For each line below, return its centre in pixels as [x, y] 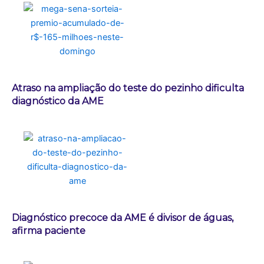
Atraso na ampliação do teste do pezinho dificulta [128, 88]
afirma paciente [49, 230]
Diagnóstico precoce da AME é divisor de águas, [123, 217]
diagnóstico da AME [58, 101]
